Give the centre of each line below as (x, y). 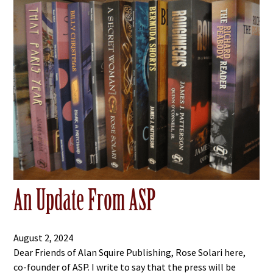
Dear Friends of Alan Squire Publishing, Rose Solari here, (130, 253)
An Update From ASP (85, 201)
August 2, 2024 (44, 238)
